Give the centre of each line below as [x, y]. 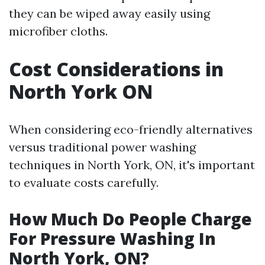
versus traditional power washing [102, 147]
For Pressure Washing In [112, 238]
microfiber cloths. [58, 31]
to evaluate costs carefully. [84, 182]
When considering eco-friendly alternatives [131, 129]
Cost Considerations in [116, 69]
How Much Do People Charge [130, 219]
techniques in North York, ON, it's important [132, 164]
